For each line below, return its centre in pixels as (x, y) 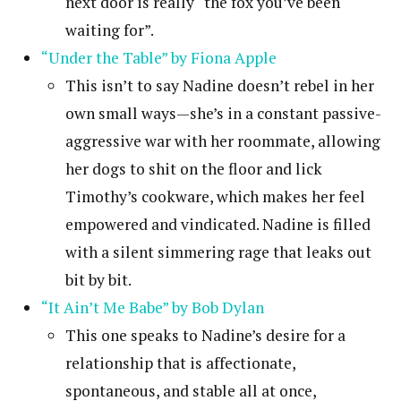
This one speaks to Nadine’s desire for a (205, 336)
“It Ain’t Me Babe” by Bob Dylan (153, 308)
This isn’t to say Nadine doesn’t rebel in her (219, 86)
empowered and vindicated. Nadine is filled (218, 225)
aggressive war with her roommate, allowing (222, 141)
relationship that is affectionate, (180, 363)
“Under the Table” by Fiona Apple (159, 58)
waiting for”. (109, 30)
